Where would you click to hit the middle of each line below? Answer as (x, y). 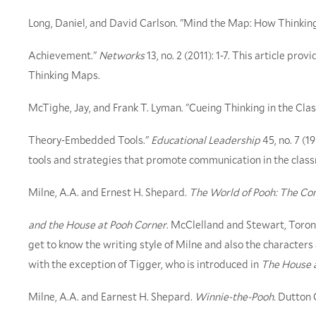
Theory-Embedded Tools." (90, 140)
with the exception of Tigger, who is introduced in (145, 264)
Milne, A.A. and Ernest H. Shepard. (109, 192)
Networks (122, 55)
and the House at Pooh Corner (97, 225)
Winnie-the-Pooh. (235, 297)
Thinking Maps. (64, 75)
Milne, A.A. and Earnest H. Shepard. (111, 297)
